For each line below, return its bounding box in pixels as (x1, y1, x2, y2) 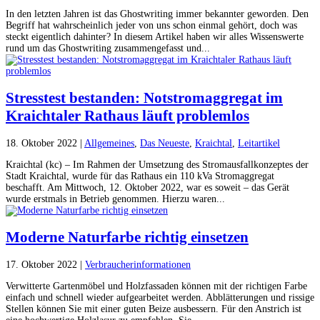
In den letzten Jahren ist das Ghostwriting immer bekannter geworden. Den (6, 8, 309, 19)
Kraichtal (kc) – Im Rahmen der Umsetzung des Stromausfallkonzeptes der (6, 159, 309, 170)
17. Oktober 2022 (6, 259, 77, 270)
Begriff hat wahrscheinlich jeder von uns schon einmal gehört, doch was (6, 19, 297, 31)
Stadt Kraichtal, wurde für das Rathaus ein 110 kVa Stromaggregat (6, 170, 274, 181)
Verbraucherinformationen (85, 259, 191, 270)
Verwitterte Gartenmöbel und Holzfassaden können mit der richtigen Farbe (6, 280, 307, 291)
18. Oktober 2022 (6, 137, 77, 149)
